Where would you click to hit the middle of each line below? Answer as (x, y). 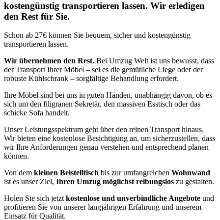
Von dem (19, 173)
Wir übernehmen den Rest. (49, 61)
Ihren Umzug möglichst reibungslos (115, 182)
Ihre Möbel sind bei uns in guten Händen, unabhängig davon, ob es (108, 95)
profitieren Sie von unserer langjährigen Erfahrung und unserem (103, 207)
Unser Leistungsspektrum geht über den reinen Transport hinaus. (104, 130)
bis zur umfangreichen (135, 173)
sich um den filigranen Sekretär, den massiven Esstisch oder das (102, 104)
